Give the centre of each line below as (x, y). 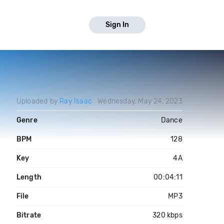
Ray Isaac (76, 101)
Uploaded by (38, 101)
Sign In (117, 25)
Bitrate (29, 215)
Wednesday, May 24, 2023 (140, 101)
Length (29, 177)
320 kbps (167, 215)
